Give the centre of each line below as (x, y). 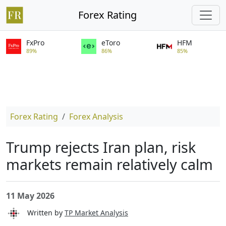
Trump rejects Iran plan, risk (101, 147)
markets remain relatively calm (109, 164)
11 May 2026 (30, 196)
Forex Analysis (96, 117)
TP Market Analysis (96, 212)
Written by (43, 212)
